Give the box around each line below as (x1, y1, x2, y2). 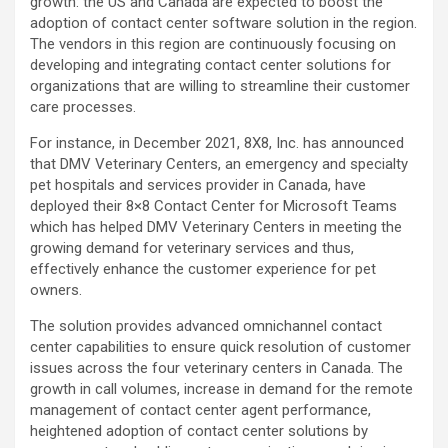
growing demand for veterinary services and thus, (30, 239, 354, 258)
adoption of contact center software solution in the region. (30, 14, 417, 33)
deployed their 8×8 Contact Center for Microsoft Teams (30, 197, 397, 216)
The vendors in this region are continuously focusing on (30, 35, 396, 54)
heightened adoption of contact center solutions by (30, 422, 368, 441)
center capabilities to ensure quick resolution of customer (30, 338, 411, 357)
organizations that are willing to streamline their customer (30, 77, 410, 96)
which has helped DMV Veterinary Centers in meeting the (30, 218, 402, 237)
